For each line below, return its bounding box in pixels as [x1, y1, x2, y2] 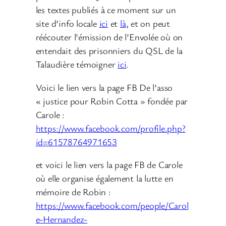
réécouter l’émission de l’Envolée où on [35, 31, 183, 43]
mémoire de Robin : [35, 186, 111, 198]
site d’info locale [35, 17, 99, 30]
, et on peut [126, 17, 170, 30]
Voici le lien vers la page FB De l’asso [35, 81, 173, 93]
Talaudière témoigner [35, 58, 118, 71]
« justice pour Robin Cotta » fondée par [35, 94, 188, 107]
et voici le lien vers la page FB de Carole [35, 158, 183, 171]
